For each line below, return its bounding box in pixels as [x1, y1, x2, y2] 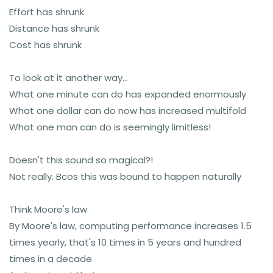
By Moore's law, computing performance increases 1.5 [9, 219, 252, 232]
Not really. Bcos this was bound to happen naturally [9, 170, 241, 183]
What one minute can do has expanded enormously [9, 88, 246, 101]
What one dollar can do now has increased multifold [9, 104, 246, 117]
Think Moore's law [9, 203, 87, 216]
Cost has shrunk [9, 38, 82, 51]
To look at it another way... [9, 71, 128, 84]
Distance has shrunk [9, 22, 99, 35]
